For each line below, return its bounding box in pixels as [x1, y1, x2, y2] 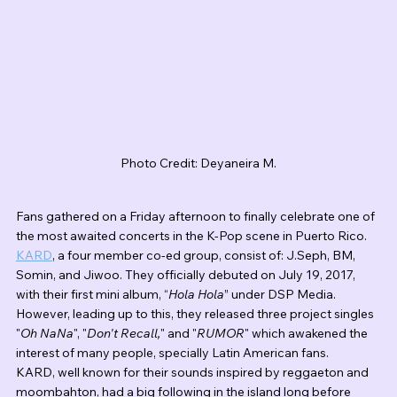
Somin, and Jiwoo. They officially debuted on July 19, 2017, [16, 267, 358, 284]
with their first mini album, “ [16, 286, 168, 303]
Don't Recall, [87, 325, 160, 342]
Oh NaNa [20, 325, 74, 342]
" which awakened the [245, 325, 370, 342]
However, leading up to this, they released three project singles [16, 306, 377, 323]
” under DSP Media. [224, 286, 339, 303]
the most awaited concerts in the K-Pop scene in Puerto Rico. [16, 228, 370, 245]
